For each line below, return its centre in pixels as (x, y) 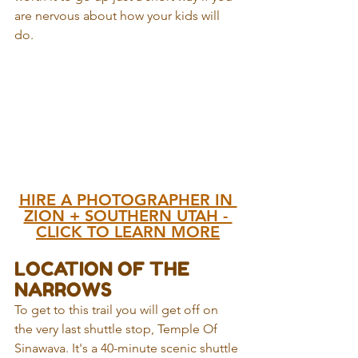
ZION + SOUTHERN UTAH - (128, 216)
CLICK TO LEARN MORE (128, 232)
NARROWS (63, 290)
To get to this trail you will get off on (118, 310)
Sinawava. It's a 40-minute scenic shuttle (128, 348)
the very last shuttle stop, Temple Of (117, 329)
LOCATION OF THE (104, 269)
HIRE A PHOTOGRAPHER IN (128, 200)
